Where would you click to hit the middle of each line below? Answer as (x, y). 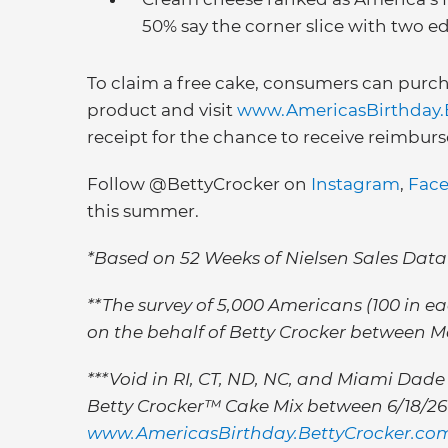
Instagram (355, 184)
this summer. (143, 211)
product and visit (162, 110)
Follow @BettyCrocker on (199, 184)
